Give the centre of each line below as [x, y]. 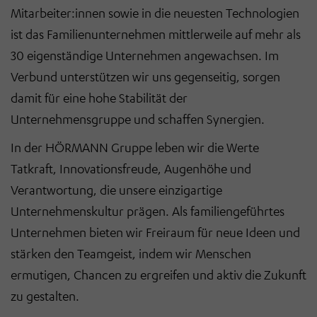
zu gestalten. [45, 296]
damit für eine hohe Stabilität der [99, 98]
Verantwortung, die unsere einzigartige [116, 190]
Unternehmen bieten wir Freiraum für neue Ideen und [155, 232]
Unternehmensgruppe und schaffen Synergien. [138, 119]
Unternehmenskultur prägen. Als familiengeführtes [148, 211]
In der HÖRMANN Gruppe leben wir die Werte [135, 148]
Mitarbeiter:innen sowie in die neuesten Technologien [155, 13]
